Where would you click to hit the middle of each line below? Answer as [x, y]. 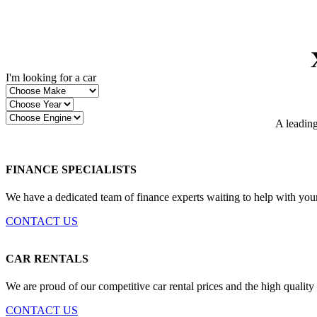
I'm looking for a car [51, 77]
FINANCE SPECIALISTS [71, 169]
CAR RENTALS [47, 258]
